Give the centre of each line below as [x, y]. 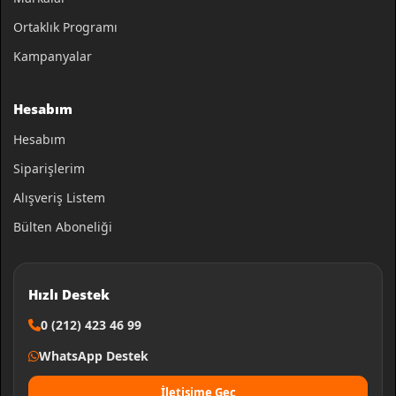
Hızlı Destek [69, 295]
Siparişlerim [49, 169]
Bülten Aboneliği [63, 227]
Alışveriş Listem [59, 198]
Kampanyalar [53, 57]
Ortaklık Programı [65, 27]
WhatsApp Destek [94, 356]
